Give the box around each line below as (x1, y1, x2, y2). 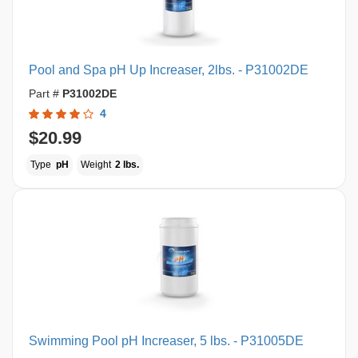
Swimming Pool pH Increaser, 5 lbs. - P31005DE (29, 334, 304, 348)
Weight (80, 159, 113, 170)
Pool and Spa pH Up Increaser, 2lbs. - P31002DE (29, 63, 308, 77)
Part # (29, 87, 62, 100)
